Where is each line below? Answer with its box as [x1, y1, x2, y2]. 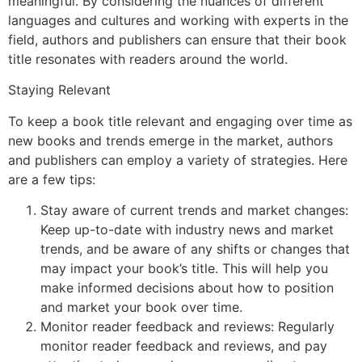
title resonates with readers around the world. [8, 51, 292, 68]
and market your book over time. [40, 299, 246, 316]
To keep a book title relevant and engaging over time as [8, 112, 352, 129]
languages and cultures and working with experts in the [8, 12, 348, 29]
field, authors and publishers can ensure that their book [8, 32, 347, 48]
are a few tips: [8, 170, 99, 187]
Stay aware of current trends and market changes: [40, 202, 348, 219]
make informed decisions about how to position [40, 280, 334, 297]
